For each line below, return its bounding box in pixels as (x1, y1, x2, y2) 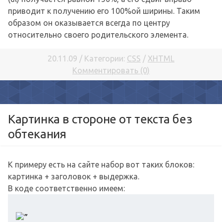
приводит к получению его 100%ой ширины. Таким (8, 6, 200, 15)
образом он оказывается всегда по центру (8, 18, 170, 27)
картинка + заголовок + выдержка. (8, 172, 139, 181)
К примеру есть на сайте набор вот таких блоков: (8, 160, 194, 169)
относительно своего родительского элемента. (8, 30, 188, 39)
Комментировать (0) (72, 66, 150, 75)
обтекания (8, 127, 66, 141)
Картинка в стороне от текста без (8, 112, 192, 126)
